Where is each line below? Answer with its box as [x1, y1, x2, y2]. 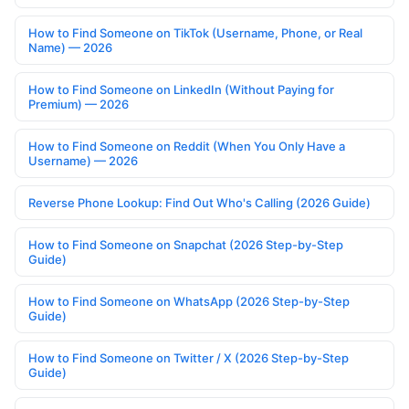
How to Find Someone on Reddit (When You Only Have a [28, 139, 345, 154]
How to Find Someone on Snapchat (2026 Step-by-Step [28, 237, 343, 253]
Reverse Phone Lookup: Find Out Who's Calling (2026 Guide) [28, 195, 371, 211]
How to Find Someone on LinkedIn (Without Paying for [28, 82, 334, 98]
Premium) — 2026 [28, 97, 129, 112]
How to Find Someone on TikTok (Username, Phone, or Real [28, 26, 362, 41]
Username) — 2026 [28, 153, 138, 169]
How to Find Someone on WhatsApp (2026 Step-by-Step [28, 294, 350, 309]
